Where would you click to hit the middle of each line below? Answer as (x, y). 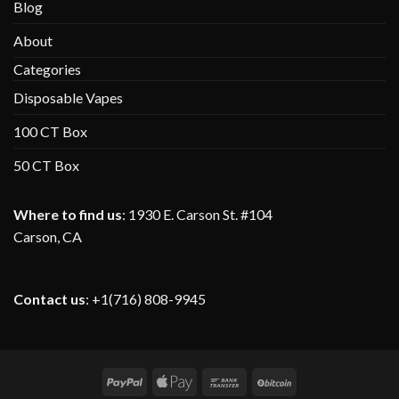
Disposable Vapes (68, 98)
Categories (47, 69)
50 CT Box (46, 166)
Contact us (49, 299)
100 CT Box (50, 132)
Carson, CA (48, 237)
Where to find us (68, 215)
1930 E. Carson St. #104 (200, 215)
